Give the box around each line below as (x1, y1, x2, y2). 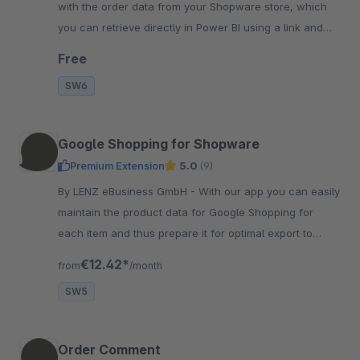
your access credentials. (58, 41, 182, 55)
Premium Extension (70, 158, 165, 172)
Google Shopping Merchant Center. (58, 247, 235, 260)
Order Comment (58, 341, 161, 358)
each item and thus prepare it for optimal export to (58, 226, 313, 239)
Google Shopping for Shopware (58, 135, 260, 152)
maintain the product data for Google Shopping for (58, 205, 313, 219)
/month (129, 259, 162, 272)
